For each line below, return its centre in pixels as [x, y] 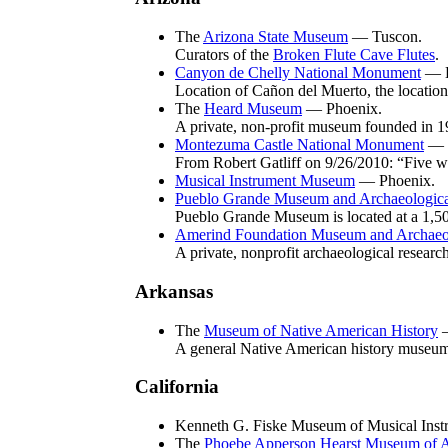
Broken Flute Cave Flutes [354, 55]
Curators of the [224, 55]
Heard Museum [253, 109]
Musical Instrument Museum [265, 181]
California [177, 387]
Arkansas [174, 291]
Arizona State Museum [275, 37]
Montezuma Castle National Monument [299, 145]
